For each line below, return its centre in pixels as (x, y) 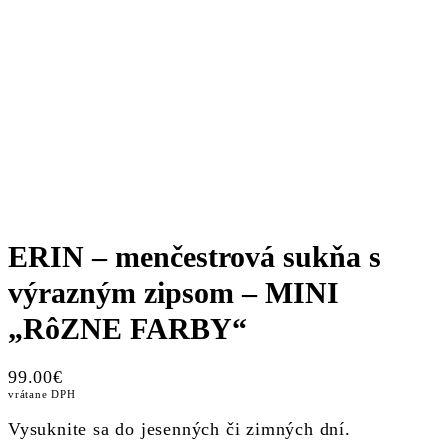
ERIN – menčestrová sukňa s (194, 257)
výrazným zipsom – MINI (173, 293)
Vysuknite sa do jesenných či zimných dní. (179, 429)
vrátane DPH (42, 394)
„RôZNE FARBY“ (127, 329)
